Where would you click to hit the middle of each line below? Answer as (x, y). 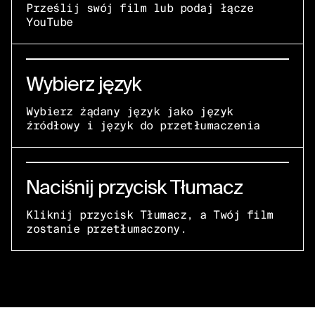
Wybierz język (83, 84)
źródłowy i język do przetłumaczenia (143, 126)
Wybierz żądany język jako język (130, 112)
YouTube (50, 22)
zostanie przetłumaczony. (106, 229)
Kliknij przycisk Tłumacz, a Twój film (150, 215)
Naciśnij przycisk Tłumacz (134, 187)
